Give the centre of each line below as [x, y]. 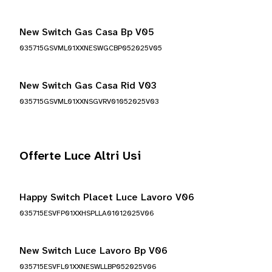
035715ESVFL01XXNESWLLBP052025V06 [88, 267]
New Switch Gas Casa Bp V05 [87, 32]
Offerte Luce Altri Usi [80, 156]
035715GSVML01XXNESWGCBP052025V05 [91, 48]
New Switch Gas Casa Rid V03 [88, 86]
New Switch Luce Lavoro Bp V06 [93, 251]
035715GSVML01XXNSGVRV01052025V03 [89, 102]
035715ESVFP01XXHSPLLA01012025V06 [87, 213]
